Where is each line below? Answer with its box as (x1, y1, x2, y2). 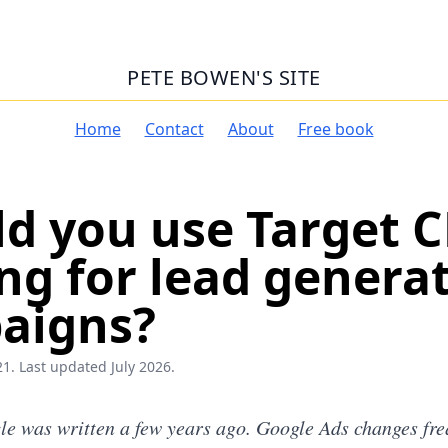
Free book (297, 118, 374, 140)
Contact (144, 118, 204, 140)
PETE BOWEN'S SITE (127, 64, 321, 91)
